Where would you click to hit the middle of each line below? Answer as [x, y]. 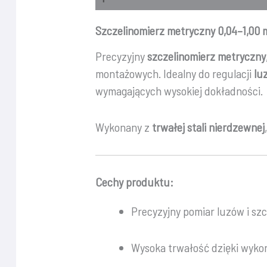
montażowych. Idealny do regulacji [175, 73]
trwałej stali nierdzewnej [209, 127]
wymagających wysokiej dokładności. [179, 90]
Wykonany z [124, 127]
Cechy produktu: [135, 181]
